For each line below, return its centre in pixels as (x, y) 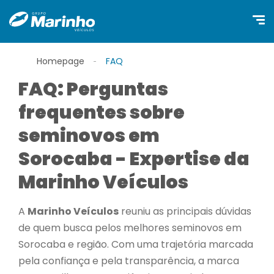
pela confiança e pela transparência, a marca (129, 261)
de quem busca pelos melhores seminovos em (130, 228)
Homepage (61, 61)
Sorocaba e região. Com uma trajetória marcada (136, 244)
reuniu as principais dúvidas (185, 211)
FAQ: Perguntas (93, 89)
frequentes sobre (102, 113)
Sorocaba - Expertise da (134, 159)
